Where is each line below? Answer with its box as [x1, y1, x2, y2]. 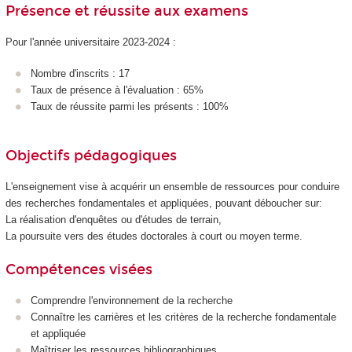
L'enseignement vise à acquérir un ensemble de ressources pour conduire [5, 180, 339, 192]
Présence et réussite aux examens [5, 2, 248, 20]
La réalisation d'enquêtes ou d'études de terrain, [5, 213, 222, 225]
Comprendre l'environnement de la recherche [31, 294, 233, 306]
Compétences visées [5, 261, 152, 279]
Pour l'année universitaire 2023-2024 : [5, 35, 176, 48]
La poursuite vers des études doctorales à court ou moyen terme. [5, 229, 306, 242]
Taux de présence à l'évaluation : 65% [31, 84, 203, 97]
